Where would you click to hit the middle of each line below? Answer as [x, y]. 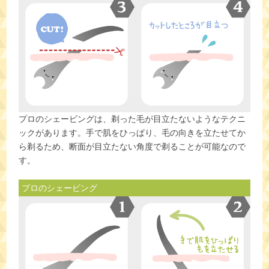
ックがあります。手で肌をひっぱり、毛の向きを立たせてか [132, 133]
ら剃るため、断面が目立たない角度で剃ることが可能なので [132, 147]
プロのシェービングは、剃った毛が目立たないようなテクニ [132, 119]
